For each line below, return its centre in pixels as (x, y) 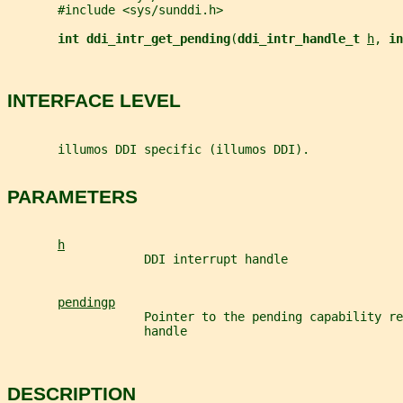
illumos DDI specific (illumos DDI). (158, 149)
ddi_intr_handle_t (302, 38)
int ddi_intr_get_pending (144, 38)
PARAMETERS (72, 196)
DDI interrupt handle (148, 260)
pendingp (86, 303)
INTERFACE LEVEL (94, 101)
